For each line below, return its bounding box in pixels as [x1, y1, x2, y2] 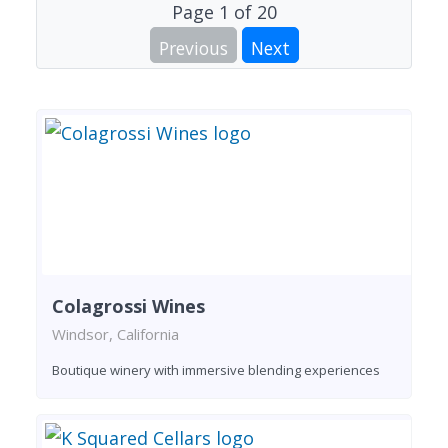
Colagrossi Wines [52, 293, 205, 318]
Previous [158, 36, 228, 60]
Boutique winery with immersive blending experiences [52, 360, 380, 379]
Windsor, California [52, 323, 179, 344]
